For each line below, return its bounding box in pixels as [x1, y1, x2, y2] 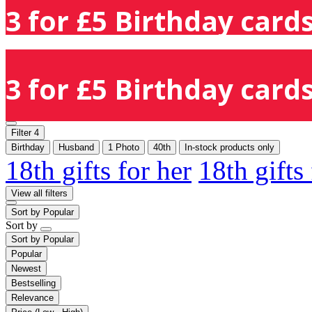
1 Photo [108, 141, 139, 153]
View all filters [11, 187, 68, 198]
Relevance [11, 292, 54, 303]
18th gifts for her [6, 155, 192, 185]
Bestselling [11, 277, 56, 288]
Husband [58, 141, 94, 153]
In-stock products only [185, 141, 274, 153]
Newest [11, 263, 41, 274]
